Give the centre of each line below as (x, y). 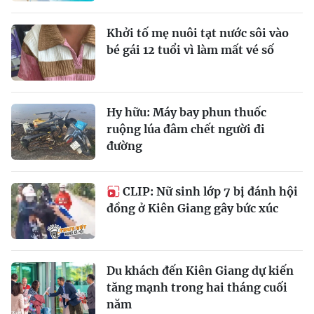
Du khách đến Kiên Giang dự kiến (200, 271)
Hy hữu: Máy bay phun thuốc (186, 112)
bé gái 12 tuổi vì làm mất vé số (190, 50)
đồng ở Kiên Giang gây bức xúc (192, 208)
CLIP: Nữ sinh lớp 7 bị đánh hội (210, 191)
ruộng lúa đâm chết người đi (186, 129)
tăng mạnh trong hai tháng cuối (197, 287)
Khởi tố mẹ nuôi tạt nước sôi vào (198, 33)
